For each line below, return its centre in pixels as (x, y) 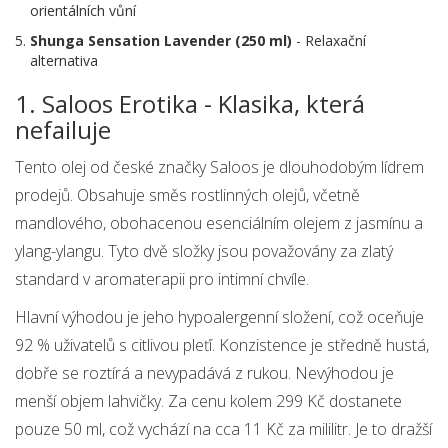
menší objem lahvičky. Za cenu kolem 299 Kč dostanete (208, 401)
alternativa (64, 61)
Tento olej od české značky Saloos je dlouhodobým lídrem (219, 167)
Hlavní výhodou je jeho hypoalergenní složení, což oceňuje (219, 317)
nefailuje (63, 130)
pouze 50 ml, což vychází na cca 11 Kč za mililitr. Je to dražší (223, 429)
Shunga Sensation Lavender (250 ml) (161, 41)
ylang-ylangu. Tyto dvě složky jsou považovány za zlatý (204, 251)
